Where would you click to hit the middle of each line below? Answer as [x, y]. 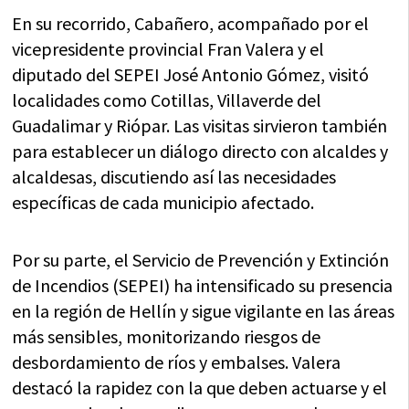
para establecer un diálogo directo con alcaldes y [200, 152]
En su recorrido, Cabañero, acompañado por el [191, 24]
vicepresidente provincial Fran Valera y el [168, 49]
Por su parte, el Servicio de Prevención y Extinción [201, 260]
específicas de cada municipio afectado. [163, 203]
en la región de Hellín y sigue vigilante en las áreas [204, 311]
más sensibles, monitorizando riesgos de [167, 337]
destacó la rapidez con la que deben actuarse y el [200, 388]
